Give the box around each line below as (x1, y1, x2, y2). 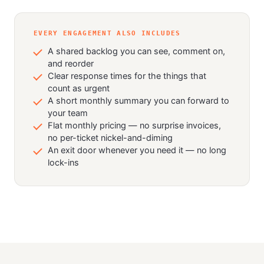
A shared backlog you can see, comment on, (48, 46, 225, 57)
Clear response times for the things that (48, 71, 206, 81)
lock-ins (48, 157, 79, 168)
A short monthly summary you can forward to (48, 95, 229, 106)
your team (48, 108, 88, 118)
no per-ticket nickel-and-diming (48, 133, 173, 143)
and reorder (48, 58, 94, 69)
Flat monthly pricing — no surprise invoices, (48, 120, 221, 131)
